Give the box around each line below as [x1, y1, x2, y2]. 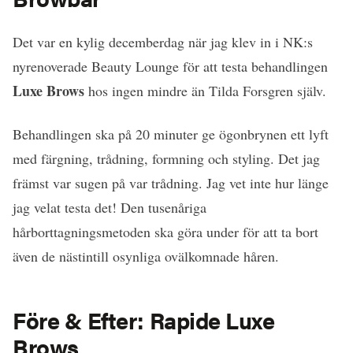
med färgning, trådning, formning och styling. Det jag [13, 148, 320, 168]
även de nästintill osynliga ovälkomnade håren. [13, 246, 279, 266]
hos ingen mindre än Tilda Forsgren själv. [84, 80, 326, 100]
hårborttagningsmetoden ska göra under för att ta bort [13, 221, 318, 241]
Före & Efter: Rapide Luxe [13, 303, 275, 336]
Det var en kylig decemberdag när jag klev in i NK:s [13, 32, 313, 51]
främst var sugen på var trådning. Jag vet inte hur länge [13, 173, 329, 192]
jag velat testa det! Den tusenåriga [13, 197, 206, 217]
